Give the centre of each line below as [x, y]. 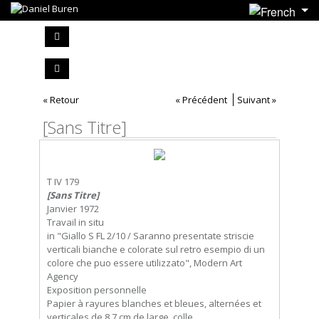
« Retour [61, 99]
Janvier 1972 [73, 208]
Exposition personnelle [97, 289]
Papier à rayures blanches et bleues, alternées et [154, 303]
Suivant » [257, 99]
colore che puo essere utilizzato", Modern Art [145, 262]
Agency [63, 276]
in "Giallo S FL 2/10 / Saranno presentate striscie [151, 235]
